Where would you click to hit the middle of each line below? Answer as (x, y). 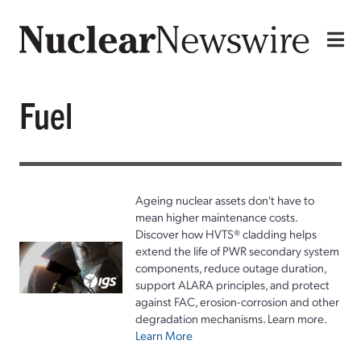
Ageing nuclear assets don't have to (225, 199)
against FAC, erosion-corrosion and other (237, 301)
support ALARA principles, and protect (232, 284)
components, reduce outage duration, (231, 267)
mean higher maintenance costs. (216, 216)
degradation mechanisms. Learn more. (231, 318)
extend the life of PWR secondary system (237, 250)
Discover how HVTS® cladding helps (226, 233)
